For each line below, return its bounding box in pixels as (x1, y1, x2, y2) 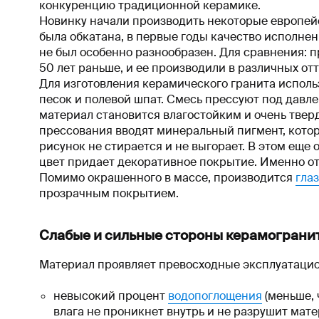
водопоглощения (168, 288, 262, 304)
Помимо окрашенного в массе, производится (39, 169, 296, 185)
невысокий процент (53, 288, 168, 304)
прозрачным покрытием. (39, 185, 179, 201)
